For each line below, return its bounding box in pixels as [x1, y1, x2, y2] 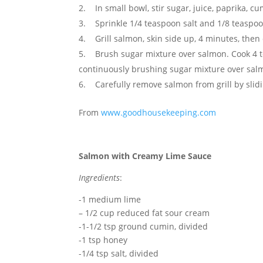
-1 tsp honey [79, 234, 128, 245]
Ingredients [79, 172, 120, 183]
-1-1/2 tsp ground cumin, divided [79, 221, 208, 232]
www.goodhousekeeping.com [101, 107, 217, 118]
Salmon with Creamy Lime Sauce [79, 150, 212, 161]
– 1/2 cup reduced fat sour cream [79, 207, 210, 218]
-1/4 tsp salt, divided [79, 248, 159, 259]
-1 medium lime [79, 194, 141, 205]
